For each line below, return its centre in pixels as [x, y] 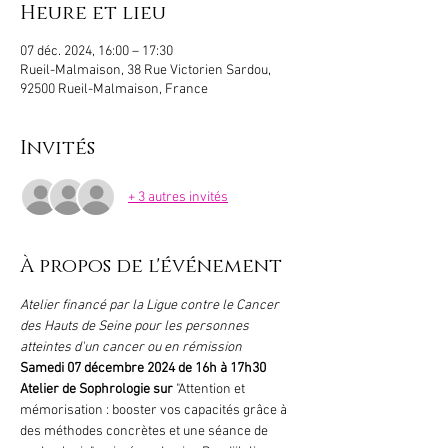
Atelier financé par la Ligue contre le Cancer [151, 305]
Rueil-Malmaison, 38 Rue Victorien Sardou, [145, 70]
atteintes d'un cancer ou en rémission [131, 347]
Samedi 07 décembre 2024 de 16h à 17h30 [143, 368]
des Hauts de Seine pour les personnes [136, 326]
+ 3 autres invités [178, 197]
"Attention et [212, 389]
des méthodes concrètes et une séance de [145, 431]
